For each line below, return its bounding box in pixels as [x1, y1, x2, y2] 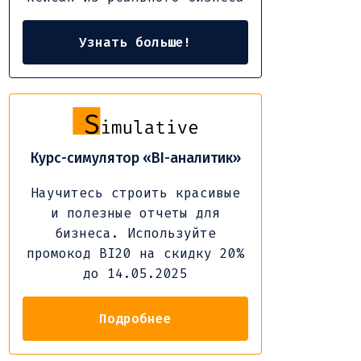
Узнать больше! [79, 34, 193, 52]
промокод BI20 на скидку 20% [27, 244, 245, 262]
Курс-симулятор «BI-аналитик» [30, 149, 241, 167]
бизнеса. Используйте [55, 224, 217, 242]
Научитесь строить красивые [31, 184, 241, 201]
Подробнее [99, 309, 172, 327]
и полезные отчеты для [51, 204, 221, 222]
